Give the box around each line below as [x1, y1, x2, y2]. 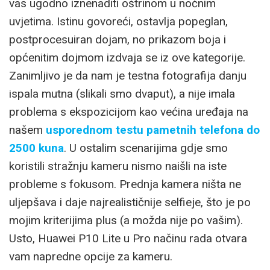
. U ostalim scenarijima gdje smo [64, 141, 228, 155]
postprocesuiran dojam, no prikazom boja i [9, 33, 226, 47]
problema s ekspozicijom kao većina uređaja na [9, 105, 248, 119]
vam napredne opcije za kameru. [9, 250, 172, 264]
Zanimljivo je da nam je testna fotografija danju [9, 69, 246, 83]
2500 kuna [9, 141, 64, 155]
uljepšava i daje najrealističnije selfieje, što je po [9, 195, 251, 210]
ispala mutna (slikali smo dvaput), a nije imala [9, 87, 235, 101]
